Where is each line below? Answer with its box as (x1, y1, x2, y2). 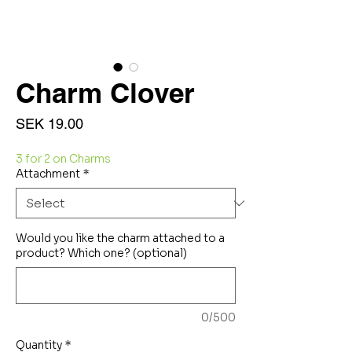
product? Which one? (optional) (16, 246, 187, 260)
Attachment (16, 167, 80, 181)
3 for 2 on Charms (16, 152, 111, 166)
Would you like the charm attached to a (16, 231, 225, 245)
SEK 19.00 (16, 115, 83, 132)
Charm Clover (16, 76, 195, 109)
